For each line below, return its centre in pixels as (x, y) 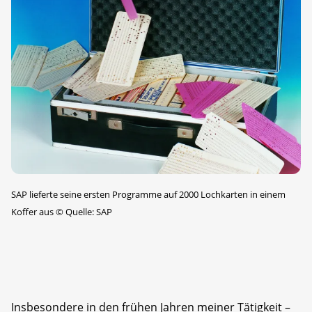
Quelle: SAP (88, 212)
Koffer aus (33, 212)
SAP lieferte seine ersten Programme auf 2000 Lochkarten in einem (148, 195)
